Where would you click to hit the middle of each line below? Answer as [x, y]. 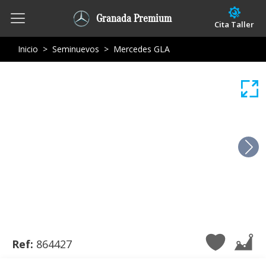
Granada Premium [134, 18]
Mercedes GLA [142, 49]
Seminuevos [76, 49]
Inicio [28, 49]
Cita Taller [234, 24]
